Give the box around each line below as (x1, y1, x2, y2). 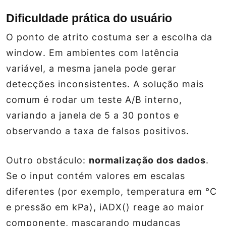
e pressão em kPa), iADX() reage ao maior (6, 202, 204, 212)
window (6, 47, 43, 58)
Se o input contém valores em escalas (6, 171, 185, 181)
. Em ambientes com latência (43, 47, 179, 58)
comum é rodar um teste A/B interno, (6, 94, 182, 105)
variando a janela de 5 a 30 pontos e (6, 110, 179, 121)
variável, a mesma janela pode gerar (6, 63, 177, 74)
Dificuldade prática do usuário (6, 12, 172, 25)
